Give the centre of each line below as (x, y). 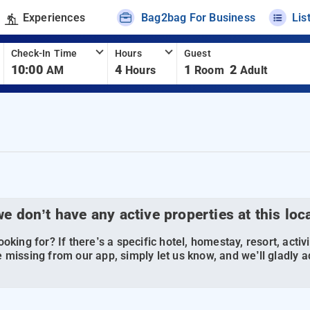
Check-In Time (44, 54)
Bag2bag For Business (199, 17)
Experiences (54, 17)
